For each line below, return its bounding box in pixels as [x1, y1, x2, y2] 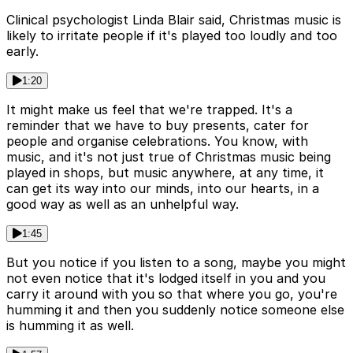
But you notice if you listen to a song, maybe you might [6, 255, 346, 271]
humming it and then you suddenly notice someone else [6, 302, 344, 318]
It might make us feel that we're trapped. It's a [6, 102, 292, 118]
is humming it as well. [6, 318, 134, 334]
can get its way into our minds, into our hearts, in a [6, 180, 319, 197]
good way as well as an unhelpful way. [6, 196, 239, 213]
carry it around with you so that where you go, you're [6, 286, 337, 303]
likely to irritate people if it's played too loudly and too [6, 28, 337, 44]
